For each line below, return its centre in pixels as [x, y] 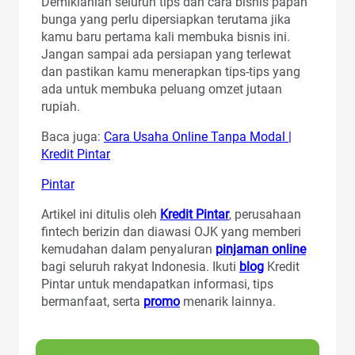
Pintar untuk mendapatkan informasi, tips [157, 284]
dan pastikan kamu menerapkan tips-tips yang [171, 72]
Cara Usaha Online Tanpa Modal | [198, 137]
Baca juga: [73, 137]
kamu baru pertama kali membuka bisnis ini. [166, 37]
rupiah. [62, 107]
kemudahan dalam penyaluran [128, 250]
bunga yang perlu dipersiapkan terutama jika [166, 20]
